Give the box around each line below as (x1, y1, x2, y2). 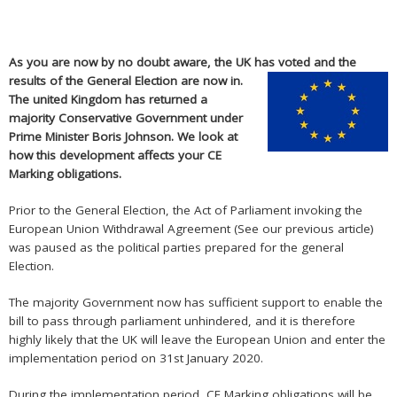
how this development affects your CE (9, 147, 222, 164)
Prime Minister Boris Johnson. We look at (9, 128, 237, 145)
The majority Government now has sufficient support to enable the (9, 294, 383, 311)
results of (9, 73, 66, 90)
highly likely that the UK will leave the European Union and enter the (9, 331, 385, 348)
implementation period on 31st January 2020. (9, 350, 263, 367)
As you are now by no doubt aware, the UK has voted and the (9, 54, 356, 71)
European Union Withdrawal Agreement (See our (9, 221, 285, 237)
